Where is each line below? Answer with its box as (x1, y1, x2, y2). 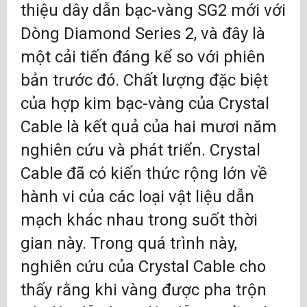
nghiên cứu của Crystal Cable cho (21, 257, 266, 276)
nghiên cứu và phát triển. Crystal (21, 140, 260, 160)
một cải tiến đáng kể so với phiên (21, 47, 265, 66)
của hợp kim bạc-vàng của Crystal (21, 94, 269, 113)
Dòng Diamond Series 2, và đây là (21, 24, 265, 43)
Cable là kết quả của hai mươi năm (21, 117, 277, 136)
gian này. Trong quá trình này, (21, 234, 237, 253)
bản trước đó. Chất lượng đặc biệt (21, 71, 268, 90)
